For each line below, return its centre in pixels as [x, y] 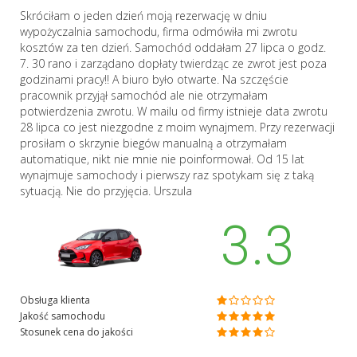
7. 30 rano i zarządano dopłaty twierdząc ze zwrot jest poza [173, 63]
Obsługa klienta [55, 300]
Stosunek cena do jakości [76, 332]
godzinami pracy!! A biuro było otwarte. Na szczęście [154, 79]
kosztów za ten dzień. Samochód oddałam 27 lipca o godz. [173, 47]
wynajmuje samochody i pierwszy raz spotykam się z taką [167, 175]
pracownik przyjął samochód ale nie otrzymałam [144, 95]
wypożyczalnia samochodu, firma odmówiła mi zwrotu [159, 31]
